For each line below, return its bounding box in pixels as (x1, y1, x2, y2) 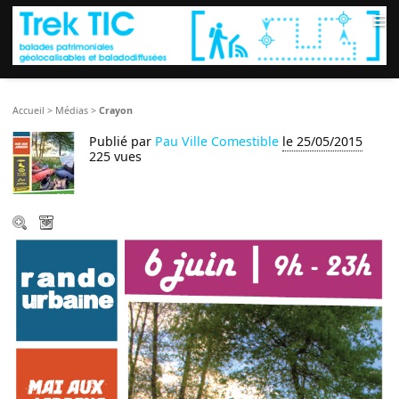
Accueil (12, 104, 45, 118)
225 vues (89, 148, 142, 166)
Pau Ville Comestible (155, 133, 280, 151)
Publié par (89, 133, 156, 151)
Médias (55, 104, 89, 118)
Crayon (99, 104, 134, 118)
